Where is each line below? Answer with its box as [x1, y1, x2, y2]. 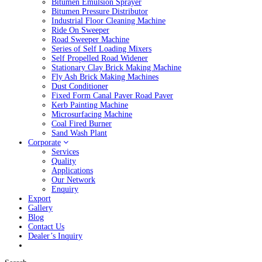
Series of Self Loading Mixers [51, 44, 151, 53]
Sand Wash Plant [51, 129, 107, 137]
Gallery [28, 204, 53, 212]
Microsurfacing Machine [51, 110, 132, 119]
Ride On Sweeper [51, 26, 109, 35]
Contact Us [28, 222, 64, 231]
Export [28, 194, 51, 203]
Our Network [51, 175, 95, 184]
